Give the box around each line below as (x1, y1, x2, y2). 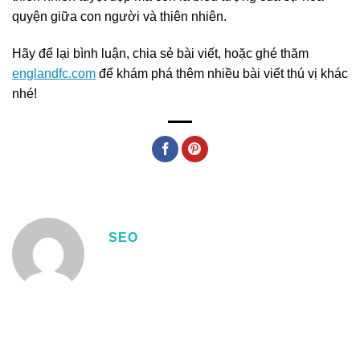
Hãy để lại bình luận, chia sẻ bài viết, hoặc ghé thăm (12, 47, 309, 61)
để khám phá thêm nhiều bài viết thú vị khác (96, 67, 348, 81)
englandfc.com (12, 67, 96, 81)
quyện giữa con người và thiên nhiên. (12, 10, 227, 24)
